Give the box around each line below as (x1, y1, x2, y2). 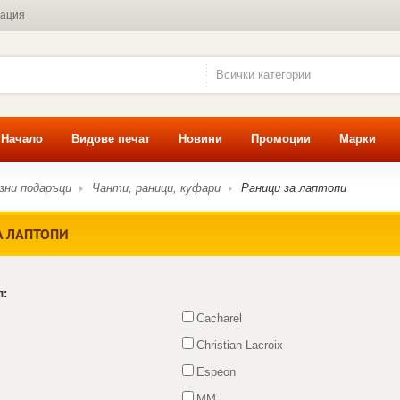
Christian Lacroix (196, 337, 284, 352)
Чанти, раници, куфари (91, 180, 221, 195)
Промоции (251, 132, 311, 146)
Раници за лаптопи (240, 180, 346, 195)
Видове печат (71, 132, 150, 146)
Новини (179, 132, 222, 146)
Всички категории (215, 67, 311, 81)
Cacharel (196, 311, 243, 325)
